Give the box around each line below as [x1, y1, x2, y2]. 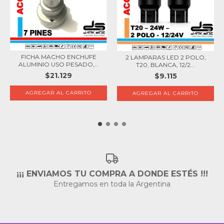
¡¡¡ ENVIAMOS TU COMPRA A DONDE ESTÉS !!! [16, 168, 208, 178]
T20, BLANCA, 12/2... [136, 61, 195, 69]
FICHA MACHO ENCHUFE [20, 53, 96, 60]
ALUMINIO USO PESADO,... [18, 60, 99, 68]
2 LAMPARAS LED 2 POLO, [125, 53, 206, 61]
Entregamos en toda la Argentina [53, 179, 170, 188]
